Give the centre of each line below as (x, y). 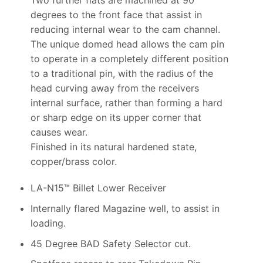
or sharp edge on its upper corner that (116, 117)
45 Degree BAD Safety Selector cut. (110, 243)
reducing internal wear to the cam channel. (125, 29)
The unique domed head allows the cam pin (127, 44)
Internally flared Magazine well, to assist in (125, 208)
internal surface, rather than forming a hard (126, 102)
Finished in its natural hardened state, (113, 146)
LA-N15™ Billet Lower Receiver (98, 188)
